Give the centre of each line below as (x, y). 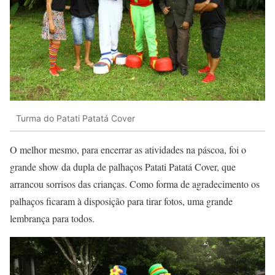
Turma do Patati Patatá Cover (76, 118)
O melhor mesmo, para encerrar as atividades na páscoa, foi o (128, 150)
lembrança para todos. (52, 219)
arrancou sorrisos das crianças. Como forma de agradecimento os (135, 184)
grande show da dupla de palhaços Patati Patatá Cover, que (123, 167)
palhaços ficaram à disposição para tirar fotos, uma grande (121, 201)
